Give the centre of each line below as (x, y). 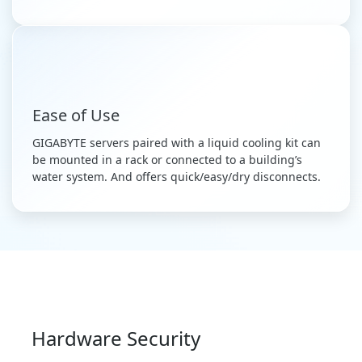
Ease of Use (76, 116)
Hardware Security (116, 339)
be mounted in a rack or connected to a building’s (167, 160)
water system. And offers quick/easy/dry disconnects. (177, 177)
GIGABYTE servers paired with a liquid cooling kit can (177, 143)
